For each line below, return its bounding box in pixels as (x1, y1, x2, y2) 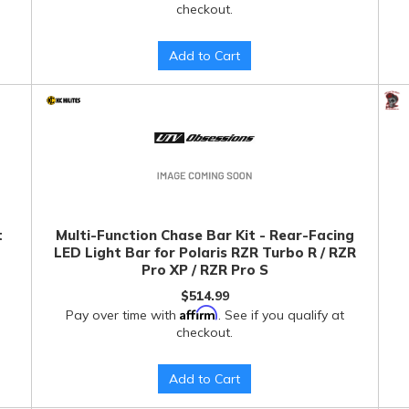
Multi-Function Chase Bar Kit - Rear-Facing (55, 226, 354, 244)
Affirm (179, 305, 218, 320)
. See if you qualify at (217, 307, 344, 323)
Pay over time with (65, 307, 180, 323)
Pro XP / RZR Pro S (141, 261, 268, 278)
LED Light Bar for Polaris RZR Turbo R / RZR (53, 244, 356, 261)
